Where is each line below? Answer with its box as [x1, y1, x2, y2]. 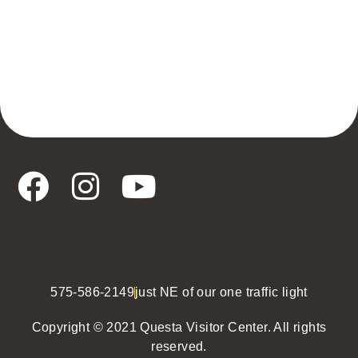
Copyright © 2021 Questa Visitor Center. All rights [31, 320, 327, 335]
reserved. [151, 340, 207, 354]
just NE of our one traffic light [135, 285, 308, 300]
